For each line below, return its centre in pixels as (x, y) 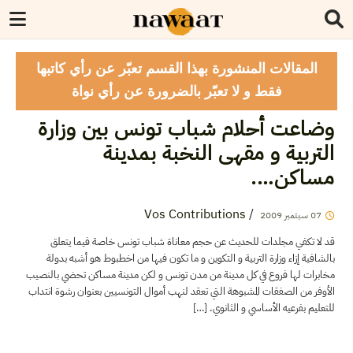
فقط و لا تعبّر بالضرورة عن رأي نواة (176, 92)
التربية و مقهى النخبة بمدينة (219, 153)
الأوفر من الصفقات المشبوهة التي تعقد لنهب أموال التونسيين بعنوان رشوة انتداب (182, 291)
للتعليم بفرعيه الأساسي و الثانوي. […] (264, 307)
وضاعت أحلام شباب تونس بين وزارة (186, 129)
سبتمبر (295, 215)
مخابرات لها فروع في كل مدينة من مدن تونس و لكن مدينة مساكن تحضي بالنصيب (180, 274)
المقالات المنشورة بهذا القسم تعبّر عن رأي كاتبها (176, 69)
